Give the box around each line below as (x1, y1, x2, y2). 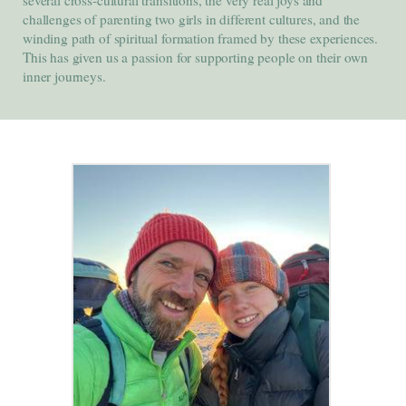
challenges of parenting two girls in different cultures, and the (23, 9, 361, 28)
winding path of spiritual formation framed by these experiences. (23, 28, 379, 47)
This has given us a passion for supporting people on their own (23, 47, 368, 66)
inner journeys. (23, 66, 106, 85)
